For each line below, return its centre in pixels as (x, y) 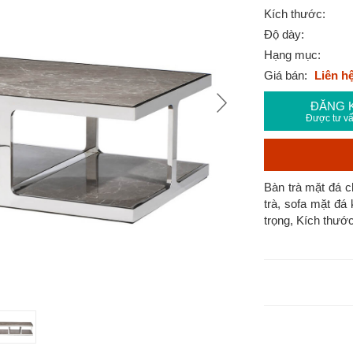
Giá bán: (287, 75)
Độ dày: (284, 34)
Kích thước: (294, 14)
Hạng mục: (292, 55)
